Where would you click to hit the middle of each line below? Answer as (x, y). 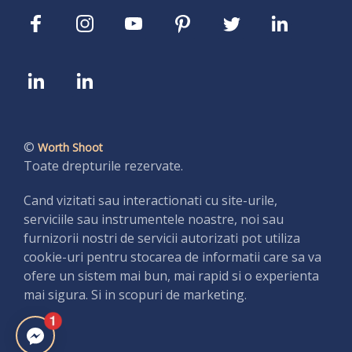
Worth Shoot (70, 147)
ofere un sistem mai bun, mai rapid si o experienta (171, 275)
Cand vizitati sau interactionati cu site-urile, (150, 200)
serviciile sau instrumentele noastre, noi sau (154, 219)
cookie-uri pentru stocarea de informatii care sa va (172, 257)
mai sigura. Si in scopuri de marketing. (135, 294)
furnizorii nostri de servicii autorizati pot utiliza (162, 238)
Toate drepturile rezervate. (103, 165)
